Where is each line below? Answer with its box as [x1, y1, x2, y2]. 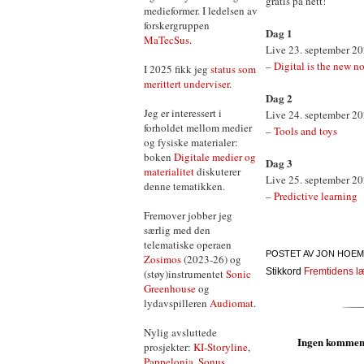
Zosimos [144, 252, 181, 266]
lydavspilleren [144, 296, 210, 310]
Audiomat [210, 296, 253, 310]
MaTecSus [144, 32, 189, 47]
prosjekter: [144, 340, 193, 354]
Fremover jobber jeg [144, 208, 232, 223]
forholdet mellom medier [144, 120, 252, 135]
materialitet [144, 164, 194, 179]
